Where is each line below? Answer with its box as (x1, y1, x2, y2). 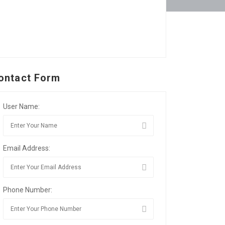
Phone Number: (3, 186, 52, 194)
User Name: (3, 102, 40, 111)
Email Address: (3, 144, 50, 153)
